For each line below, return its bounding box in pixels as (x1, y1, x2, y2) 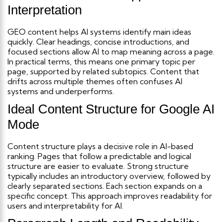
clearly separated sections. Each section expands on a (7, 180, 202, 191)
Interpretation (7, 2, 82, 17)
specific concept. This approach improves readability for (7, 190, 212, 201)
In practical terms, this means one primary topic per (7, 56, 195, 66)
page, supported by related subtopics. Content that (7, 66, 199, 76)
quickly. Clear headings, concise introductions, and (7, 36, 189, 47)
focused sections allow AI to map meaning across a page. (7, 46, 215, 56)
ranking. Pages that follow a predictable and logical (7, 151, 191, 161)
